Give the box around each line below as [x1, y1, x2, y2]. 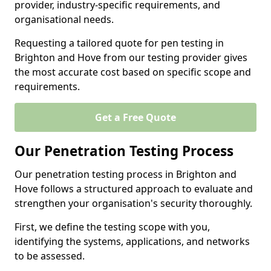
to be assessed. [15, 249, 87, 263]
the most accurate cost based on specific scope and [15, 65, 251, 79]
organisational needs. [15, 13, 116, 26]
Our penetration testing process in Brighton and [15, 168, 237, 181]
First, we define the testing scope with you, [15, 220, 210, 233]
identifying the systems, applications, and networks [15, 235, 250, 248]
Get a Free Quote [95, 111, 176, 124]
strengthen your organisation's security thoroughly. [15, 197, 255, 210]
